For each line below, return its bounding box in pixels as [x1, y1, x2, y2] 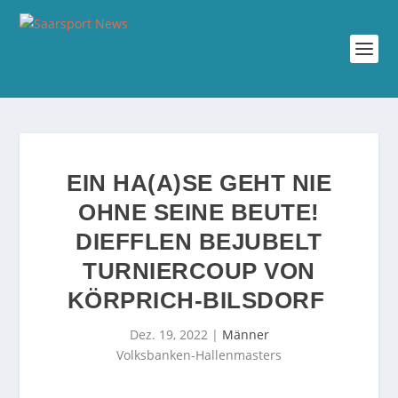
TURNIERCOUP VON [83, 258, 315, 284]
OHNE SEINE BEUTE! [78, 199, 320, 226]
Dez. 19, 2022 [129, 326, 208, 343]
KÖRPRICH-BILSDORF [67, 287, 331, 314]
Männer [221, 326, 269, 343]
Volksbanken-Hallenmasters [116, 346, 282, 363]
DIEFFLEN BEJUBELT [76, 228, 322, 255]
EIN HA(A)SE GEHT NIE [67, 170, 331, 196]
